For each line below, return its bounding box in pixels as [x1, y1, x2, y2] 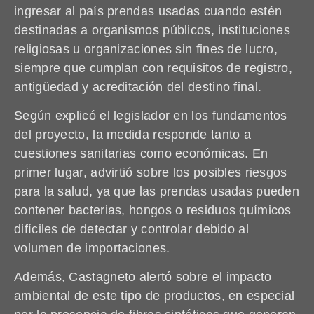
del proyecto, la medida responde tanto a [14, 127, 251, 142]
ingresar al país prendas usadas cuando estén [14, 4, 282, 18]
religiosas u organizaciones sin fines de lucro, [14, 41, 278, 56]
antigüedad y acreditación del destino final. [14, 79, 262, 94]
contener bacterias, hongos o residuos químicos [14, 203, 292, 217]
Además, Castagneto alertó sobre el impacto [14, 270, 272, 285]
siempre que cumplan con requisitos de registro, [14, 60, 293, 75]
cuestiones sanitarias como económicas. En [14, 146, 268, 161]
